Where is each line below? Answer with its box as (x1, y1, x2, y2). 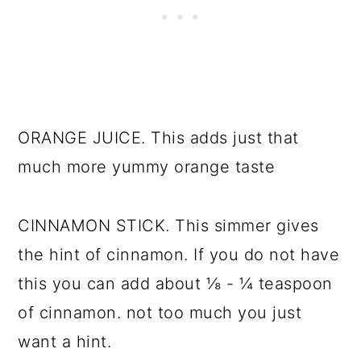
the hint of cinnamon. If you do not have (18, 245, 340, 265)
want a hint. (18, 332, 112, 352)
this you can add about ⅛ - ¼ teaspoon (18, 274, 333, 294)
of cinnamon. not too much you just (18, 303, 302, 323)
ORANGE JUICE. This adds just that (18, 128, 299, 148)
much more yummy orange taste (18, 157, 276, 177)
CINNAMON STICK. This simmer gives (18, 216, 319, 236)
